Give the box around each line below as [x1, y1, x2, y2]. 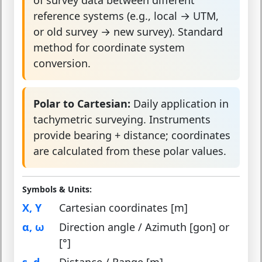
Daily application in [130, 96, 229, 111]
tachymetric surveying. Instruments [33, 112, 211, 126]
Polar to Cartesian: [33, 96, 130, 111]
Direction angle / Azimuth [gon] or [59, 219, 229, 234]
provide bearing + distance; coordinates [33, 127, 230, 142]
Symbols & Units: [22, 183, 92, 195]
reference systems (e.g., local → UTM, [33, 8, 219, 23]
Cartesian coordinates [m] [59, 200, 188, 215]
